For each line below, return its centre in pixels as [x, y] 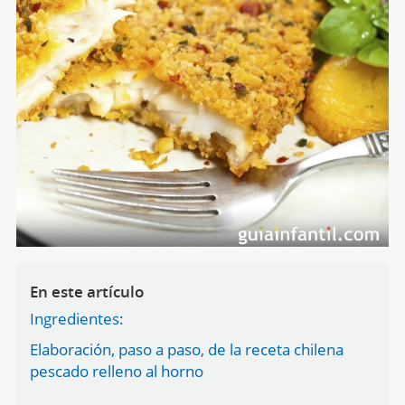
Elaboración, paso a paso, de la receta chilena [186, 350]
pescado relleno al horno [116, 372]
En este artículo [86, 292]
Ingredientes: [76, 319]
